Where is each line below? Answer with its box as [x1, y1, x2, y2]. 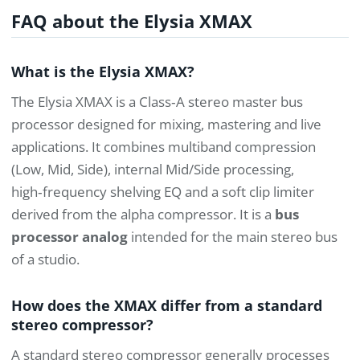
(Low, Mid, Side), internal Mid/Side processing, [11, 160, 294, 179]
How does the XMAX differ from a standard [11, 294, 322, 315]
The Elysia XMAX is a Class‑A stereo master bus [11, 92, 303, 112]
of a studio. [11, 250, 80, 269]
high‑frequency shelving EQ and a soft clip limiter [11, 182, 314, 202]
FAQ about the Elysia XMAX [11, 9, 252, 33]
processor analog [11, 227, 128, 247]
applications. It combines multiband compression [11, 137, 316, 157]
